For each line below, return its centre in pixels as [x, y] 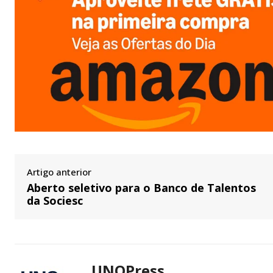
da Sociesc [55, 200]
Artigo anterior [59, 172]
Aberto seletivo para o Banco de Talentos [141, 187]
